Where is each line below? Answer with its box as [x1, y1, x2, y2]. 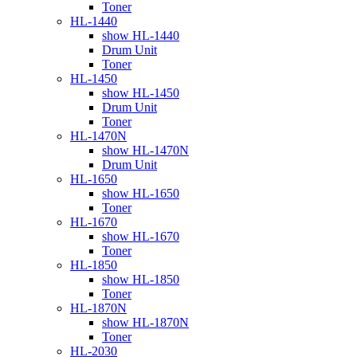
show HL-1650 [102, 186, 179, 200]
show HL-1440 [102, 28, 179, 42]
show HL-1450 [102, 85, 179, 100]
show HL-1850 [102, 272, 179, 286]
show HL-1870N [102, 315, 189, 329]
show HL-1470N [102, 143, 189, 157]
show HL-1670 [102, 229, 179, 243]
